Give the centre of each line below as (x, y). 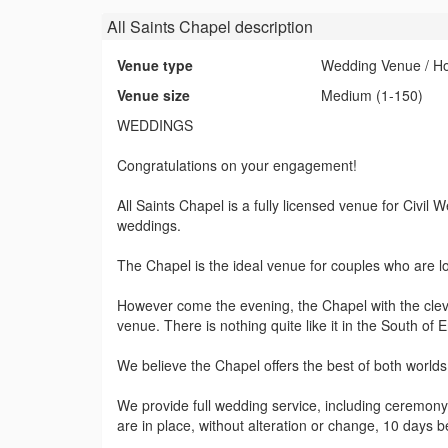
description (272, 27)
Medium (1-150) (372, 95)
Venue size (153, 95)
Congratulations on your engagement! (237, 165)
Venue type (155, 65)
